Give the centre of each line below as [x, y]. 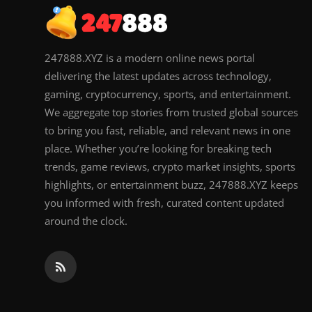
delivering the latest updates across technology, [158, 76]
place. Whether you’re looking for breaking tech [158, 149]
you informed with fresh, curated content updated [164, 203]
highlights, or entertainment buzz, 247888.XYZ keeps [171, 185]
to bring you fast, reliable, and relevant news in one [167, 131]
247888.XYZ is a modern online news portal [150, 58]
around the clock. [86, 221]
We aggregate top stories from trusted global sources [171, 112]
